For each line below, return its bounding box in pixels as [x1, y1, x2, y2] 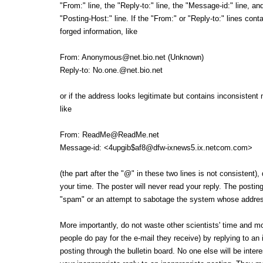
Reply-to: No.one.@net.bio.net [59, 66, 163, 75]
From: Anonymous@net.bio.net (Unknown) [59, 53, 204, 62]
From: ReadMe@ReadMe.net [59, 130, 159, 140]
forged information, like [59, 27, 137, 36]
